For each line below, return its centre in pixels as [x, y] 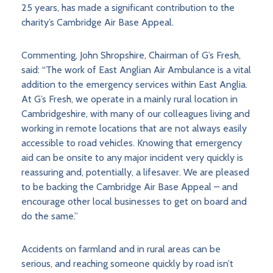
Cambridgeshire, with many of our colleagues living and [136, 114]
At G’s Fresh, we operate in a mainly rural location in [129, 99]
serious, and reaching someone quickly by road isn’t [127, 264]
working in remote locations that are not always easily [134, 129]
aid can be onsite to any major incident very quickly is [132, 158]
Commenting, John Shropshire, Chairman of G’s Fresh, [131, 55]
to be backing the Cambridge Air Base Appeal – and [129, 187]
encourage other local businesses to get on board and [134, 202]
